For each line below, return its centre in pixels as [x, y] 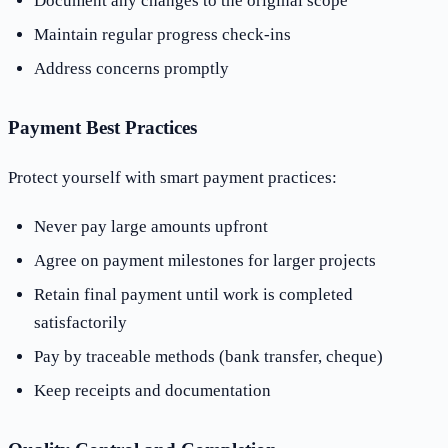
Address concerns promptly [131, 68]
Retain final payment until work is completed [193, 295]
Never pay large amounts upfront [150, 227]
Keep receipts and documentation [152, 391]
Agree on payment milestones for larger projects [204, 261]
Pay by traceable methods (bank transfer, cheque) [208, 357]
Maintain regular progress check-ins [162, 35]
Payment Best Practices [102, 127]
